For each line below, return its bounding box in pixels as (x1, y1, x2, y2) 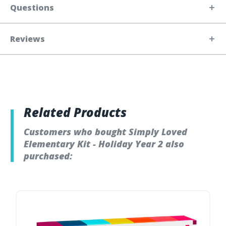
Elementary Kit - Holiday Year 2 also (24, 137, 184, 150)
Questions (10, 2, 54, 13)
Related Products (24, 103, 127, 121)
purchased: (24, 149, 73, 162)
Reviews (10, 33, 45, 44)
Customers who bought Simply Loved (24, 125, 187, 138)
